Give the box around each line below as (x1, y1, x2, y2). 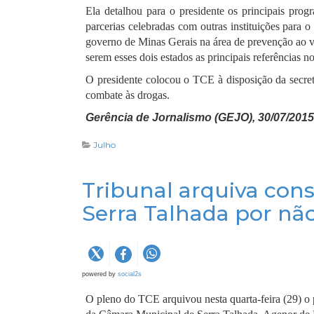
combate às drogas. (86, 89, 170, 101)
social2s (118, 271, 142, 278)
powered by (82, 271, 118, 278)
